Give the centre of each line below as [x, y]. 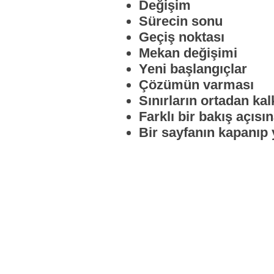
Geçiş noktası [181, 37]
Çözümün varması [196, 85]
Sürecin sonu [180, 21]
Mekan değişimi [188, 53]
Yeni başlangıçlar [193, 69]
